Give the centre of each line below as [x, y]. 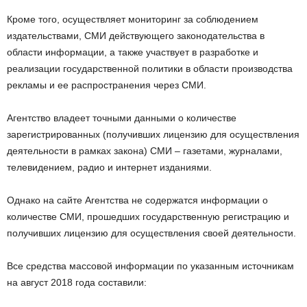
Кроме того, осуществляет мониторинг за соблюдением [133, 20]
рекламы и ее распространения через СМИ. [107, 85]
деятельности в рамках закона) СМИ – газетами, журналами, [145, 151]
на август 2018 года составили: [77, 283]
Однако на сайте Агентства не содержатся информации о [137, 200]
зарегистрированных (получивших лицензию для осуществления [153, 135]
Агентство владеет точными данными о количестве [122, 118]
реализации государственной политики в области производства [150, 69]
